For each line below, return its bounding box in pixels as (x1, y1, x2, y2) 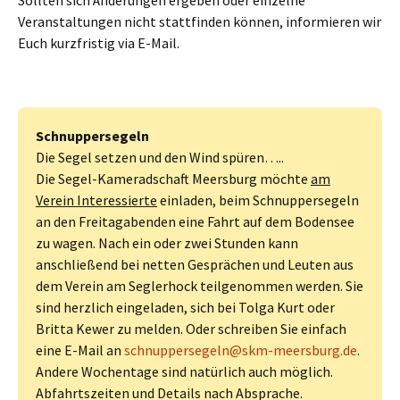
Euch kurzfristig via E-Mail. (18, 33, 179, 52)
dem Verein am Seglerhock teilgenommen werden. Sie (36, 276, 363, 295)
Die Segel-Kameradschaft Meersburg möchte (36, 169, 311, 187)
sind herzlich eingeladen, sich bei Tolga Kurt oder (36, 297, 335, 316)
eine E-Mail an (36, 340, 124, 359)
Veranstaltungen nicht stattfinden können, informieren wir (18, 12, 381, 30)
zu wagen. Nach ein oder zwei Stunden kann (36, 233, 298, 252)
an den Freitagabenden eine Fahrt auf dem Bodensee (36, 212, 354, 230)
